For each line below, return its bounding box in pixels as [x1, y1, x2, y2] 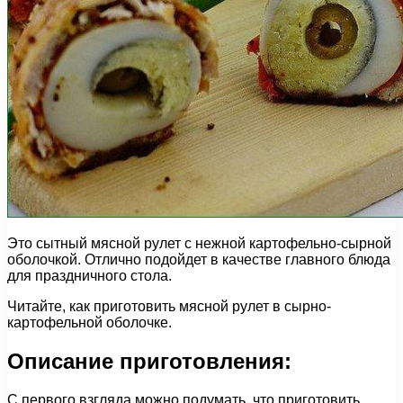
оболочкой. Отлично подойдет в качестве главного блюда [7, 251, 390, 267]
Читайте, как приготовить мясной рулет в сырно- [7, 298, 331, 314]
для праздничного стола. [7, 267, 172, 283]
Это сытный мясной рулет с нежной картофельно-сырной [7, 235, 391, 251]
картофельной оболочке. [7, 314, 172, 330]
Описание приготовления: [7, 348, 291, 373]
